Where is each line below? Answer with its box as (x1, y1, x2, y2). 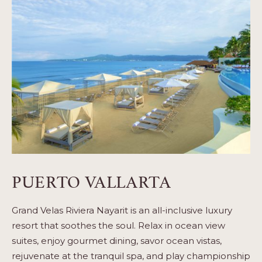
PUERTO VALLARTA (12, 167, 171, 192)
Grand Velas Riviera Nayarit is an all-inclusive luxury (12, 204, 232, 216)
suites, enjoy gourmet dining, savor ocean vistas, (12, 235, 222, 246)
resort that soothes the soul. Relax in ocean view (12, 219, 225, 231)
